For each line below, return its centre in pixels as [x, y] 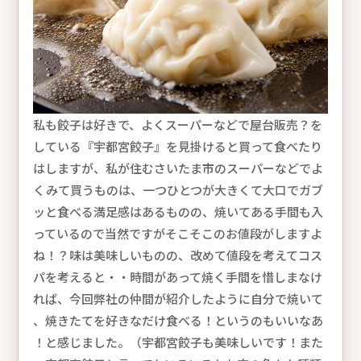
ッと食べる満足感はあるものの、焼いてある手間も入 [178, 211]
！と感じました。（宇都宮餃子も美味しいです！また [178, 342]
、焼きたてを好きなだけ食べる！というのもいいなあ [178, 320]
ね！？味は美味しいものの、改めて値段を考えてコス [177, 255]
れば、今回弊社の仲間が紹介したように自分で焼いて [178, 298]
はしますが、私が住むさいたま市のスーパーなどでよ [178, 168]
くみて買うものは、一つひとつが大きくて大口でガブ [178, 189]
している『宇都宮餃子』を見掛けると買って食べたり [177, 146]
